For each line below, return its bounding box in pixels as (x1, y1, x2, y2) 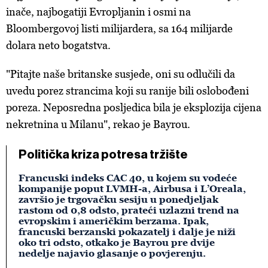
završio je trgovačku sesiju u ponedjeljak (19, 194, 218, 205)
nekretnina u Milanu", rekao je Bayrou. (6, 118, 190, 130)
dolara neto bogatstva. (6, 39, 111, 51)
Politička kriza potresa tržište (19, 147, 188, 162)
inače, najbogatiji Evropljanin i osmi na (6, 5, 191, 18)
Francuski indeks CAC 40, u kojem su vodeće (19, 172, 237, 183)
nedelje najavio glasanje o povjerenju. (19, 248, 206, 258)
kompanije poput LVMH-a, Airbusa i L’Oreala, (19, 183, 246, 194)
